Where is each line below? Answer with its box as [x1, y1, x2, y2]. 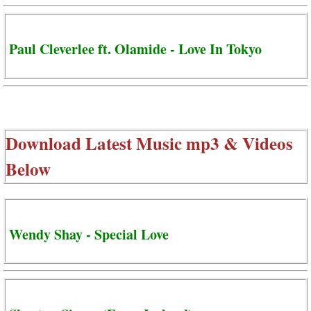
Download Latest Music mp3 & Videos [6, 130, 293, 156]
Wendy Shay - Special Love [9, 224, 169, 245]
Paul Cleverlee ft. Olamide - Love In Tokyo [9, 38, 262, 59]
